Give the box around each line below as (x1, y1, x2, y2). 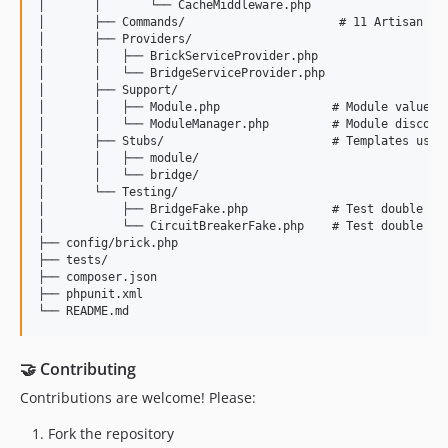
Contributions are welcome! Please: (20, 388, 256, 407)
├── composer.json (38, 270, 157, 284)
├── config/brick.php (38, 236, 178, 250)
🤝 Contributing (20, 358, 136, 380)
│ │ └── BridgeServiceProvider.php (38, 66, 325, 80)
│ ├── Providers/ (38, 32, 192, 46)
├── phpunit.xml (38, 287, 143, 301)
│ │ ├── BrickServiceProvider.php (38, 49, 318, 63)
